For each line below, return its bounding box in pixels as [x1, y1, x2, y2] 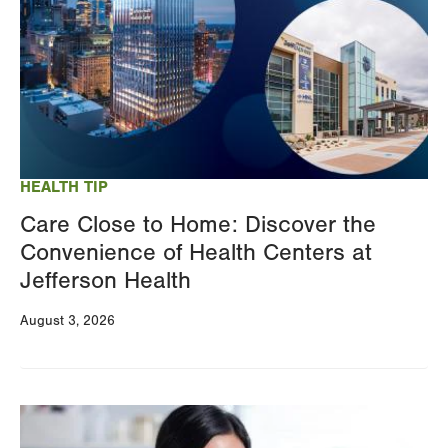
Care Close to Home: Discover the [20, 210, 376, 238]
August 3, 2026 [20, 312, 115, 329]
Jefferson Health [20, 266, 191, 294]
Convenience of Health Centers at [20, 238, 372, 266]
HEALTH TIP [20, 177, 108, 196]
